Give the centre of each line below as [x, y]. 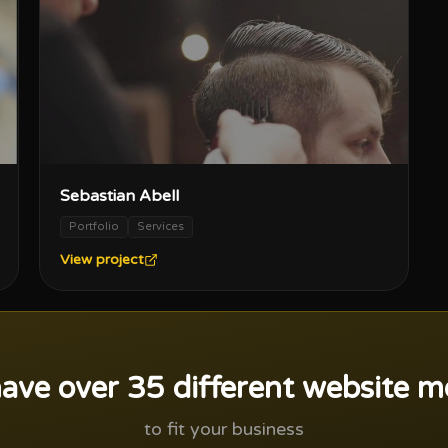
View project [101, 260]
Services [160, 227]
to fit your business [223, 429]
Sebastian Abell [119, 196]
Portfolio [93, 227]
